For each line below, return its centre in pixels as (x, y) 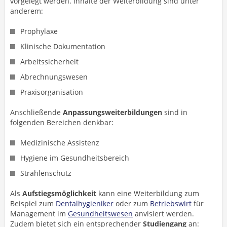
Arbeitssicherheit (49, 62)
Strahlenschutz (46, 173)
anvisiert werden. (163, 214)
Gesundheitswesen (100, 214)
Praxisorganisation (52, 92)
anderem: (27, 11)
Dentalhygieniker (85, 203)
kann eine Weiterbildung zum (148, 193)
